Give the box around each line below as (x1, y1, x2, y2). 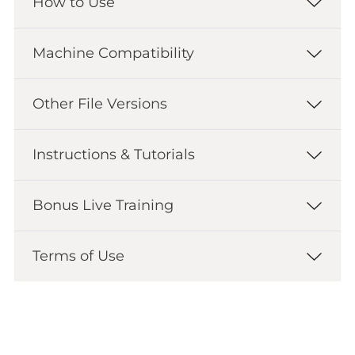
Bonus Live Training (32, 197, 174, 215)
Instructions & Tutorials (32, 146, 195, 164)
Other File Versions (32, 95, 167, 113)
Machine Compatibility (32, 44, 194, 63)
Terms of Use (32, 247, 124, 265)
